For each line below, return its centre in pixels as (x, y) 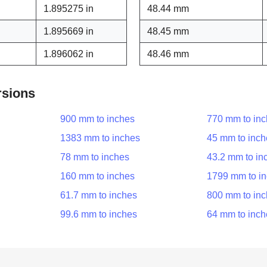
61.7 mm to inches (98, 195)
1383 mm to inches (100, 138)
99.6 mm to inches (98, 214)
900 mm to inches (97, 119)
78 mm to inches (94, 157)
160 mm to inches (97, 176)
